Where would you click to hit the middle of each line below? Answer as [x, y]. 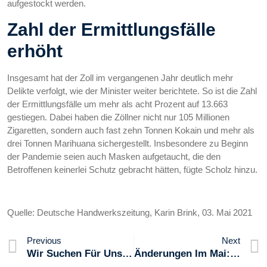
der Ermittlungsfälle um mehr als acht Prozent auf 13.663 [117, 104]
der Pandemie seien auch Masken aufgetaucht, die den [114, 156]
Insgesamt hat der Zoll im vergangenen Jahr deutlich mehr [120, 77]
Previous [44, 240]
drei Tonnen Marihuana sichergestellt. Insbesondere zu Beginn [128, 143]
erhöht [35, 51]
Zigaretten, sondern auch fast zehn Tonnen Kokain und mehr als [131, 130]
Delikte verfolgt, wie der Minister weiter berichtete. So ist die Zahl [132, 91]
